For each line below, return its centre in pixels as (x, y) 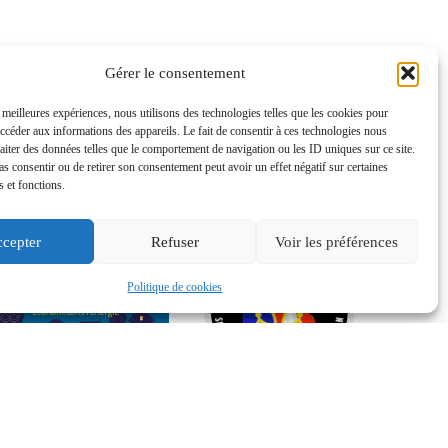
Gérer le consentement (174, 73)
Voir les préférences (337, 241)
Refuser (174, 241)
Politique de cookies (175, 287)
